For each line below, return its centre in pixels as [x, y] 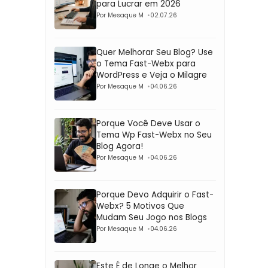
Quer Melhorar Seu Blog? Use [155, 52]
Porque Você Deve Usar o [148, 124]
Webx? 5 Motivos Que [140, 206]
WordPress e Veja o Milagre [152, 75]
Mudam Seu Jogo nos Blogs [152, 217]
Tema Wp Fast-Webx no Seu [154, 135]
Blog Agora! [120, 146]
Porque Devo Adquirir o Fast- [155, 195]
